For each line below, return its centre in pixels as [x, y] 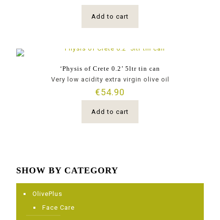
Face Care [58, 207]
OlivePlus [47, 194]
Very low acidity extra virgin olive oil [110, 79]
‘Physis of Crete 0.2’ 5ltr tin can [110, 69]
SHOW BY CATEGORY [67, 170]
